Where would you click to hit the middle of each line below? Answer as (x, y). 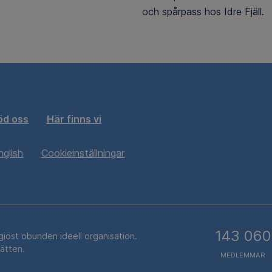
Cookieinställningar (83, 153)
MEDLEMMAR (243, 255)
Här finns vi (74, 119)
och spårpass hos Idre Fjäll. (203, 12)
